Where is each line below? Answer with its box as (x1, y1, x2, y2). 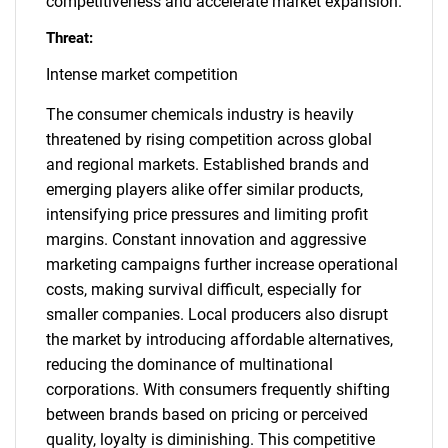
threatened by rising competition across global (46, 130, 372, 149)
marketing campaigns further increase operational (46, 255, 398, 274)
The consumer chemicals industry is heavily (46, 105, 354, 124)
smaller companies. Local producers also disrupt (46, 305, 388, 324)
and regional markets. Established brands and (46, 155, 369, 174)
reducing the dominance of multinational (46, 355, 333, 374)
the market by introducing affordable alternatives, (46, 330, 393, 349)
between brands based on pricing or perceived (46, 405, 368, 424)
